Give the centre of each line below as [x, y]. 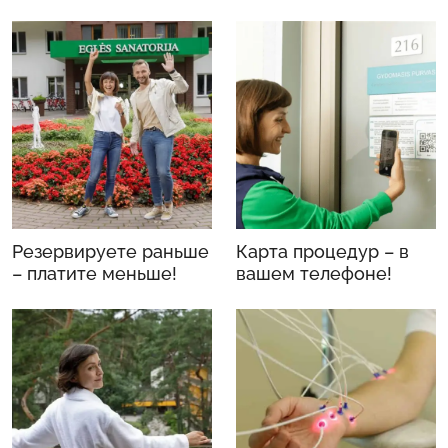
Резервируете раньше [110, 251]
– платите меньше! [94, 273]
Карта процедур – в [322, 251]
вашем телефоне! [314, 273]
